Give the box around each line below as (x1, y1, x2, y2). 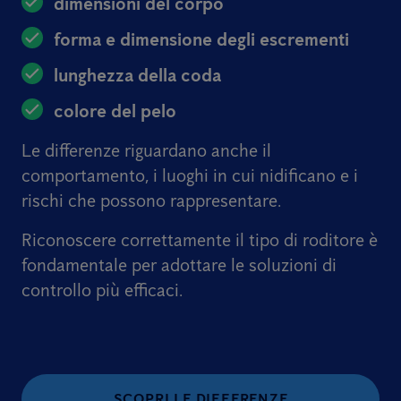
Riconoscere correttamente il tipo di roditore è (21, 229, 378, 251)
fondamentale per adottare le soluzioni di (21, 254, 337, 276)
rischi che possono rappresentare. (21, 190, 281, 211)
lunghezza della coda (54, 64, 221, 86)
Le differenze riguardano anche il (21, 140, 271, 161)
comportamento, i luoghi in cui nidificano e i (21, 165, 358, 186)
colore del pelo (54, 100, 176, 122)
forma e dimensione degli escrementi (54, 29, 349, 50)
